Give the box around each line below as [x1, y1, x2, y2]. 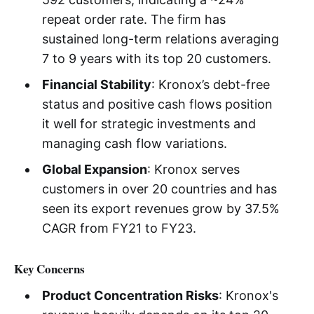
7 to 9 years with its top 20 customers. [41, 50, 271, 66]
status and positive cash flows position [41, 96, 273, 111]
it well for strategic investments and [41, 116, 256, 131]
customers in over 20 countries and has [41, 181, 277, 196]
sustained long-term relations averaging [41, 31, 279, 46]
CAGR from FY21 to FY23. [41, 220, 200, 235]
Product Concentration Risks [41, 287, 219, 303]
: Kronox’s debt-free [151, 76, 270, 92]
